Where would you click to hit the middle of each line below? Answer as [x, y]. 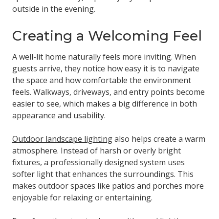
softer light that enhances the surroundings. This [103, 174]
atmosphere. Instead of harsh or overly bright [96, 150]
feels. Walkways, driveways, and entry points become [108, 92]
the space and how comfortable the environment [101, 80]
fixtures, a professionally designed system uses [98, 162]
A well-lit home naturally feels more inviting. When [104, 56]
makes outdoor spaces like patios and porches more [108, 186]
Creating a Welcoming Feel [107, 36]
